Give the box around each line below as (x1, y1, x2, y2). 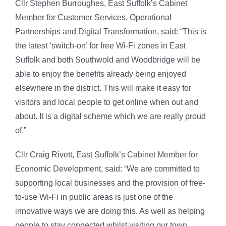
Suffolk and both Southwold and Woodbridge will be (15, 55, 200, 65)
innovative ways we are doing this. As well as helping (15, 207, 205, 216)
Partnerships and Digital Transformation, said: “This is (15, 27, 206, 36)
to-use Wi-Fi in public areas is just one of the (15, 193, 173, 202)
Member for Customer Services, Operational (15, 13, 172, 22)
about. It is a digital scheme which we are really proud (15, 112, 206, 121)
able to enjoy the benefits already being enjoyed (15, 70, 186, 79)
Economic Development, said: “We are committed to (15, 164, 200, 174)
